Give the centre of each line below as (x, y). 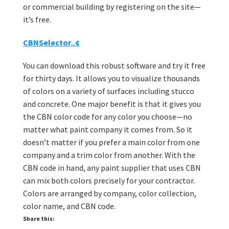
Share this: (39, 219)
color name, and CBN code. (69, 206)
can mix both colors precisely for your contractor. (109, 181)
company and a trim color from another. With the (109, 155)
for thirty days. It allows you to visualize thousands (111, 78)
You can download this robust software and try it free (114, 66)
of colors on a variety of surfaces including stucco (108, 91)
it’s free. (37, 20)
